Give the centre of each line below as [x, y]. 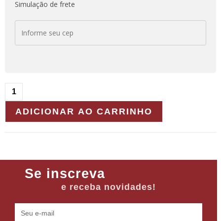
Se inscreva [65, 174]
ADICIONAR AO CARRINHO [84, 112]
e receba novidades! [109, 187]
